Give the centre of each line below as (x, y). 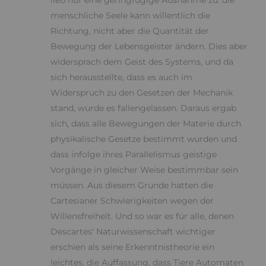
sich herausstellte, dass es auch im (121, 77)
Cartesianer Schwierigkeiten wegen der (132, 201)
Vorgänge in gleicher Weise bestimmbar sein (144, 170)
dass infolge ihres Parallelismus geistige (134, 155)
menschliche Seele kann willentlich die (130, 16)
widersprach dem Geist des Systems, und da (142, 62)
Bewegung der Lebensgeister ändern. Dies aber (149, 47)
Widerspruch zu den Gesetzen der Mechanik (142, 93)
